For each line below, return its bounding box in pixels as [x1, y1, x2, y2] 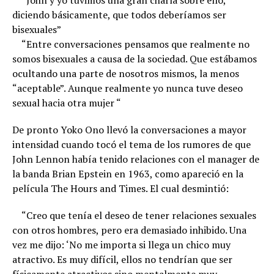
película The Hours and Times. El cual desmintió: [12, 182, 229, 195]
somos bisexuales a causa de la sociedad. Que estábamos [12, 52, 257, 65]
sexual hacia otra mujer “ [12, 96, 121, 109]
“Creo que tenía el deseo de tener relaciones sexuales [12, 209, 256, 222]
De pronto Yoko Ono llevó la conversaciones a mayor [12, 123, 246, 136]
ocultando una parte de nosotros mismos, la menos [12, 67, 239, 80]
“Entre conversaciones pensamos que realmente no [12, 37, 250, 51]
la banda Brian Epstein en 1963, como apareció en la [12, 167, 243, 180]
